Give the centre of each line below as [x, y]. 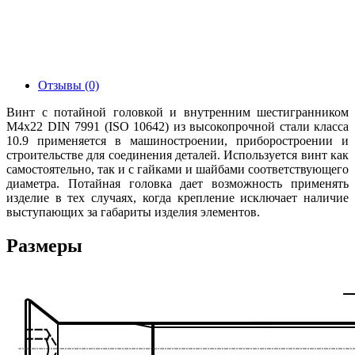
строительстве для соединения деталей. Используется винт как [177, 155]
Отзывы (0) [69, 85]
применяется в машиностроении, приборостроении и [193, 140]
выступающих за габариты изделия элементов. [135, 212]
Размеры [44, 245]
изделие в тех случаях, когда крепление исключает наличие [177, 197]
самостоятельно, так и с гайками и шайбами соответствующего [177, 169]
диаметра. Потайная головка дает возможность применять [177, 183]
